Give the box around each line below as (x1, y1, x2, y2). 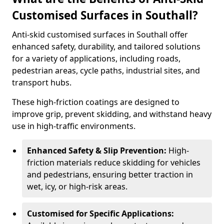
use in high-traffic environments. (12, 120, 135, 131)
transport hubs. (12, 77, 71, 88)
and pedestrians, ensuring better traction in (27, 169, 193, 180)
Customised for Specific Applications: (27, 208, 174, 219)
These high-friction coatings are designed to (12, 96, 179, 107)
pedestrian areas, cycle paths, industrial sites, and (12, 65, 200, 76)
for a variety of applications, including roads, (12, 53, 180, 64)
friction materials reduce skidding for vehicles (27, 157, 200, 168)
